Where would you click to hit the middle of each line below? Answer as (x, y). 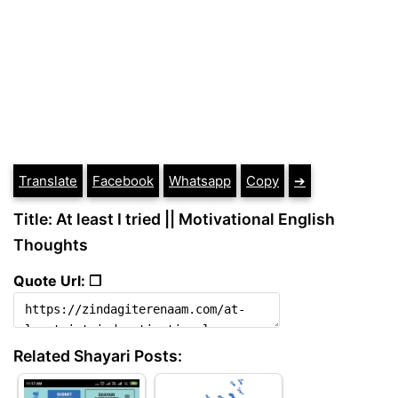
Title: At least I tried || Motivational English (174, 219)
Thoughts (51, 245)
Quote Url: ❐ (57, 280)
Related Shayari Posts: (98, 355)
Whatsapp (200, 181)
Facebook (123, 181)
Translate (48, 181)
